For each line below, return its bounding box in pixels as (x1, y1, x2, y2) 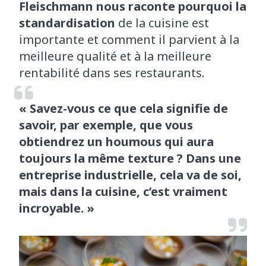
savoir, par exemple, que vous (19, 117, 193, 134)
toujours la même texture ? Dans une (19, 150, 241, 167)
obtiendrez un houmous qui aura (19, 134, 214, 150)
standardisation (19, 15, 115, 31)
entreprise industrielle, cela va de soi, (19, 167, 242, 183)
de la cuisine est (115, 15, 209, 31)
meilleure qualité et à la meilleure (19, 48, 211, 65)
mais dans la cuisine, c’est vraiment (19, 183, 227, 200)
